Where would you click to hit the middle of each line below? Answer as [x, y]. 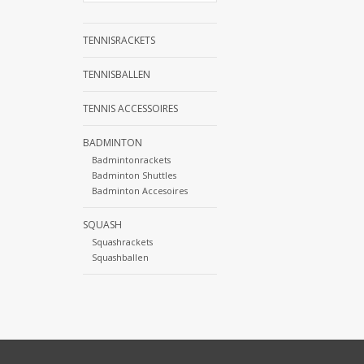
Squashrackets [122, 242]
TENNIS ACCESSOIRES [130, 108]
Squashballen [120, 258]
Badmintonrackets [131, 160]
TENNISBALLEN [117, 74]
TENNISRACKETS [119, 40]
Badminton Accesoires [139, 191]
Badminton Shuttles [134, 175]
